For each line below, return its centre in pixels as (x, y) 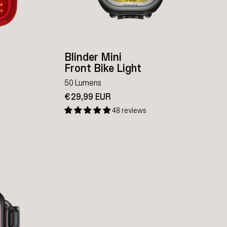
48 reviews (129, 110)
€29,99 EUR (88, 97)
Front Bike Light (103, 68)
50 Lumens (83, 83)
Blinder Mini (93, 57)
